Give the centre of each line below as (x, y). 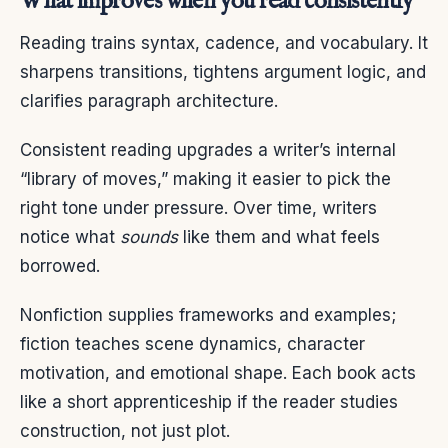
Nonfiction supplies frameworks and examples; (208, 314)
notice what (70, 236)
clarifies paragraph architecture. (149, 100)
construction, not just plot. (125, 430)
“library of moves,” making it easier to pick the (205, 178)
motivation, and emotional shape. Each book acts (218, 372)
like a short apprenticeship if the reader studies (209, 401)
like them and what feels (279, 236)
